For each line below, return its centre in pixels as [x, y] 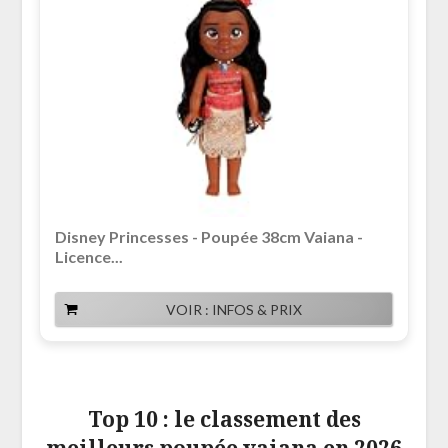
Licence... [88, 257]
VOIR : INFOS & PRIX [234, 310]
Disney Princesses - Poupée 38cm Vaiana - [208, 237]
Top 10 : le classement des [224, 419]
